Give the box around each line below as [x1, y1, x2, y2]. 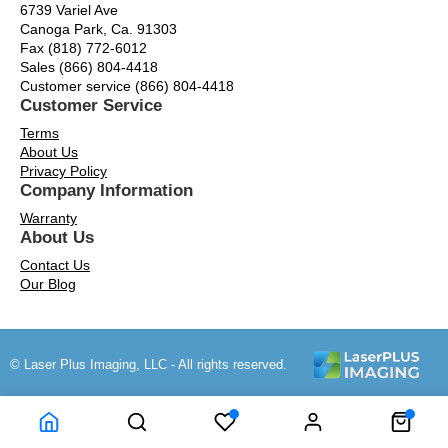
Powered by [238, 406, 306, 420]
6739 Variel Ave [20, 2, 118, 18]
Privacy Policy [20, 163, 107, 179]
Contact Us [20, 257, 90, 273]
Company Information [20, 181, 193, 200]
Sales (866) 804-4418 [20, 59, 158, 75]
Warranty [20, 210, 77, 226]
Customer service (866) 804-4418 [20, 78, 234, 94]
